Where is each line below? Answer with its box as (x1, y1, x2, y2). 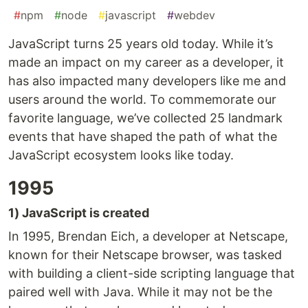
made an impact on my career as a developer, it (8, 55, 284, 70)
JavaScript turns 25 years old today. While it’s (8, 36, 273, 52)
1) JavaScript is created (8, 206, 149, 221)
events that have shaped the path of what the (8, 129, 277, 144)
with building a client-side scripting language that (8, 266, 295, 281)
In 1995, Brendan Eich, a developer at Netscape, (8, 229, 288, 244)
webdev (174, 8, 215, 23)
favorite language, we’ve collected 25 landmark (8, 111, 283, 126)
